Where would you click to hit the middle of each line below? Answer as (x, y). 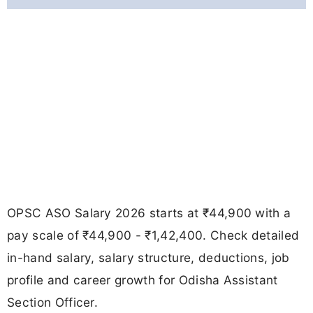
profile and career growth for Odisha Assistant (143, 280)
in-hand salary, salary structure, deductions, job (148, 258)
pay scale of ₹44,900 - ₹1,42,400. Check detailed (153, 235)
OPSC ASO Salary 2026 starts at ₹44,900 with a (149, 213)
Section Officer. (53, 303)
